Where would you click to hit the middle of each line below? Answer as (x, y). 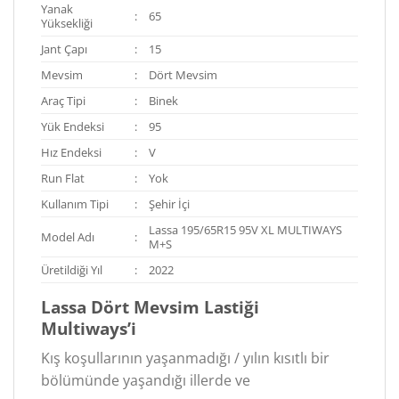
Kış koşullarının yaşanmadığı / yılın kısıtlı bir (185, 358)
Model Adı (68, 237)
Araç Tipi (63, 101)
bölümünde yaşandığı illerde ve (146, 381)
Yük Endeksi (73, 127)
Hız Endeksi (71, 153)
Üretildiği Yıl (72, 270)
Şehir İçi (170, 204)
